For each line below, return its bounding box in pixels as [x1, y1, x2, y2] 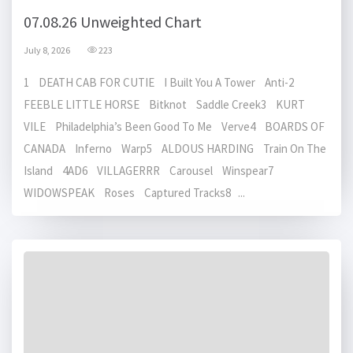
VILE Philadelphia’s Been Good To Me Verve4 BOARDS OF [24, 119, 325, 135]
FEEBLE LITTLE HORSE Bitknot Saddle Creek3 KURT [24, 97, 305, 113]
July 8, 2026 [24, 44, 70, 57]
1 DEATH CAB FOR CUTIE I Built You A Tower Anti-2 [24, 75, 301, 91]
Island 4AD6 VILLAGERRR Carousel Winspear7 [24, 163, 281, 179]
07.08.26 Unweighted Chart [24, 12, 202, 32]
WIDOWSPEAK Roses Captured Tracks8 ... [24, 185, 245, 201]
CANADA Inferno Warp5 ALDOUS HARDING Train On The [24, 141, 326, 157]
